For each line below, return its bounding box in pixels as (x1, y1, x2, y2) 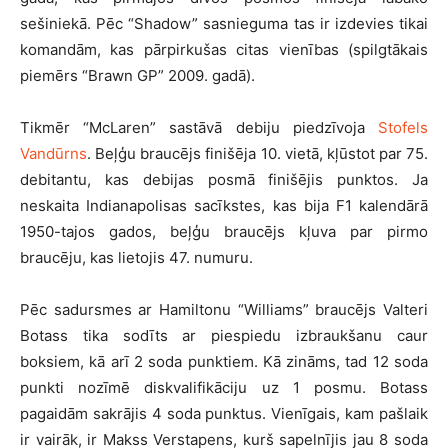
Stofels (378, 118, 428, 137)
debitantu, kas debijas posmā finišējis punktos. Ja (20, 170, 428, 189)
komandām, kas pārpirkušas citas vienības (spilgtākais (20, 40, 428, 59)
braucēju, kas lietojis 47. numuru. (20, 248, 253, 267)
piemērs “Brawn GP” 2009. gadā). (20, 66, 255, 85)
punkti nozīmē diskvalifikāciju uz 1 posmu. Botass (20, 378, 428, 397)
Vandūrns (20, 144, 87, 163)
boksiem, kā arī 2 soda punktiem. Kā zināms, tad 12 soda (20, 352, 428, 371)
